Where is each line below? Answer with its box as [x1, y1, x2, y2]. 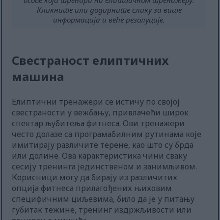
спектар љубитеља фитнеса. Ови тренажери [12, 118, 185, 129]
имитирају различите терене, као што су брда [12, 139, 194, 151]
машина [12, 68, 64, 85]
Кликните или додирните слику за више [36, 5, 182, 15]
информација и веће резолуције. [53, 15, 165, 25]
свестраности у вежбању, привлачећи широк [12, 107, 189, 118]
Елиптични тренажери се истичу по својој [12, 96, 180, 108]
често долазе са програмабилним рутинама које [12, 129, 202, 140]
